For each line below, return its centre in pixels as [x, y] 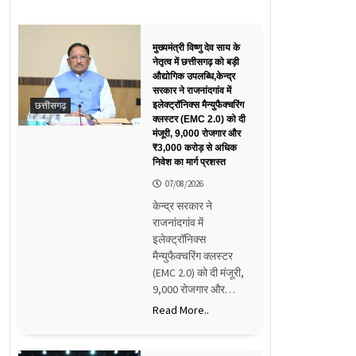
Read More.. [180, 310]
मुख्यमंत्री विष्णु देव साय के [196, 47]
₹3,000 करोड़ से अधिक [194, 147]
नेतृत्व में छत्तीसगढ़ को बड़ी [195, 62]
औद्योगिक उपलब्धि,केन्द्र [193, 76]
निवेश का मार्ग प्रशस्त [189, 162]
